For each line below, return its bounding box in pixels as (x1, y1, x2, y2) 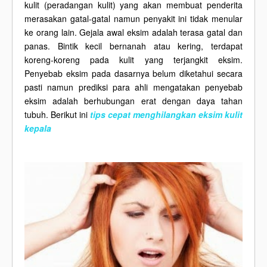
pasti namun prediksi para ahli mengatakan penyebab (24, 81, 243, 93)
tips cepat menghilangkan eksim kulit (90, 108, 243, 120)
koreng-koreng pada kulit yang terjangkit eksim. (24, 54, 243, 66)
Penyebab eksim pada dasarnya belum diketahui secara (24, 67, 243, 79)
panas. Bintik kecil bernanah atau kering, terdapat (24, 40, 243, 52)
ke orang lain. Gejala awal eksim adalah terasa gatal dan (24, 26, 243, 38)
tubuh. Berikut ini (24, 108, 88, 120)
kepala (24, 122, 51, 134)
